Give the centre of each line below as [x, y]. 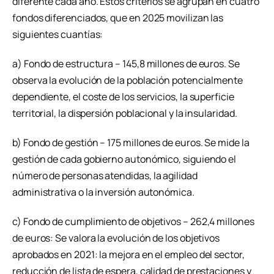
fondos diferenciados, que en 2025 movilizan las [118, 18]
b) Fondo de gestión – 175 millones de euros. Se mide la [131, 142]
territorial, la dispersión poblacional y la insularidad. [125, 113]
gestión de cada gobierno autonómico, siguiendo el [124, 159]
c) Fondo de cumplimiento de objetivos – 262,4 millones [133, 221]
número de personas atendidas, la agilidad [105, 175]
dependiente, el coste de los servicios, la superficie [123, 97]
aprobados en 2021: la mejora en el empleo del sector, [128, 254]
